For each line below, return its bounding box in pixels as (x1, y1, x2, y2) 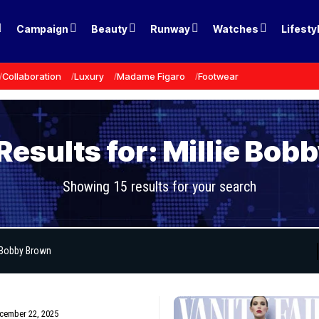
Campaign (16, 22, 69, 35)
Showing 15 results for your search (63, 178, 256, 195)
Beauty (91, 22, 128, 35)
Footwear (198, 70, 239, 82)
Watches (213, 22, 259, 35)
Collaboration (2, 70, 61, 82)
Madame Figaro (117, 70, 185, 82)
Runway (150, 22, 191, 35)
